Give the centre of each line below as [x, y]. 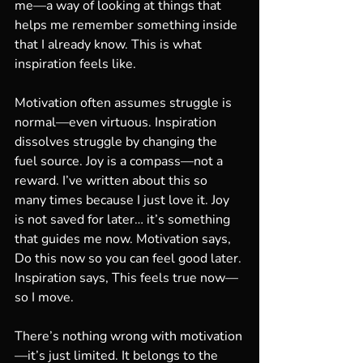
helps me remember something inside [128, 25]
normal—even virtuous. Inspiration [117, 122]
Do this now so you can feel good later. [130, 258]
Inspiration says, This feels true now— [126, 278]
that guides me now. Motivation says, [124, 239]
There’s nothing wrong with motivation [128, 336]
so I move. [44, 297]
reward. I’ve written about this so [113, 181]
